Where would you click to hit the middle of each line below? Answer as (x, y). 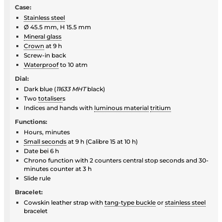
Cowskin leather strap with (64, 202)
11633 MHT (72, 89)
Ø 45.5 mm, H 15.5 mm (57, 27)
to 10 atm (73, 64)
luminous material (121, 108)
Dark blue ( (40, 89)
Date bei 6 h (41, 151)
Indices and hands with (59, 108)
